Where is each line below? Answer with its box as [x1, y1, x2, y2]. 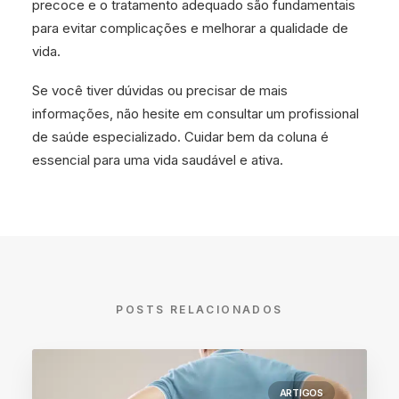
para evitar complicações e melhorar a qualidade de [32, 20, 348, 37]
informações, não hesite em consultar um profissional [32, 105, 359, 122]
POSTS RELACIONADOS [116, 303, 283, 316]
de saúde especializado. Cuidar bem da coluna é [32, 128, 329, 145]
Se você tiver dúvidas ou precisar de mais [32, 82, 288, 99]
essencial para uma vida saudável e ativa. [32, 151, 283, 168]
